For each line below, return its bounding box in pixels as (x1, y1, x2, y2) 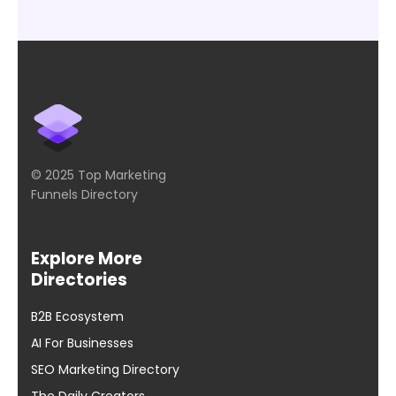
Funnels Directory (31, 185, 138, 203)
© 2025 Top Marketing (31, 165, 166, 184)
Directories (31, 267, 127, 292)
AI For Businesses (31, 333, 133, 352)
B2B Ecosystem (31, 307, 124, 325)
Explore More (31, 246, 142, 270)
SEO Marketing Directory (31, 360, 179, 378)
